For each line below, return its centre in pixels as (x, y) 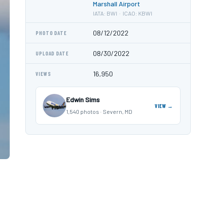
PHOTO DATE (51, 33)
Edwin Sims (83, 100)
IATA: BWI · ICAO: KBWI (123, 13)
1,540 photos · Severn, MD (99, 111)
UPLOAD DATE (52, 53)
